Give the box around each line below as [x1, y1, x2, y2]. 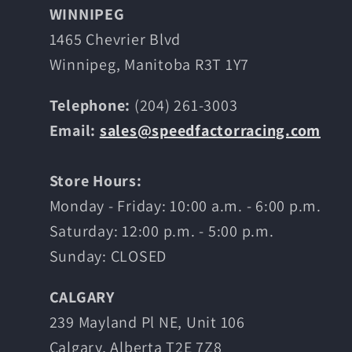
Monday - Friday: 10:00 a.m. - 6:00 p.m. [49, 195, 321, 216]
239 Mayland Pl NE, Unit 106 [49, 311, 245, 332]
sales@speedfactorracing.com [99, 119, 321, 141]
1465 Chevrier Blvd [49, 28, 181, 49]
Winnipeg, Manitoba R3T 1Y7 [49, 53, 249, 75]
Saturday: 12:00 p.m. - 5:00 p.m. [49, 220, 274, 241]
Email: [49, 119, 100, 141]
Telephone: [49, 94, 134, 115]
